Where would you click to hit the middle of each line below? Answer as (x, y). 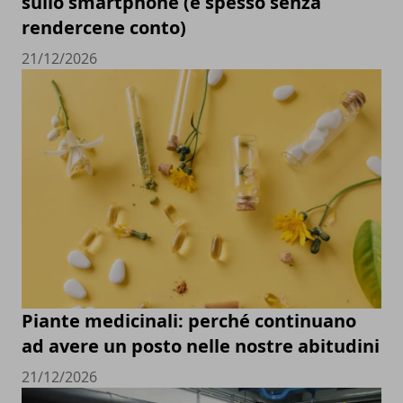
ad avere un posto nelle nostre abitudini (201, 346)
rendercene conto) (104, 27)
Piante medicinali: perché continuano (189, 321)
